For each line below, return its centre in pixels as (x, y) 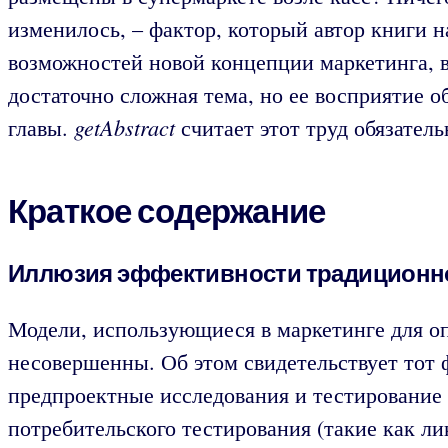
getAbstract (124, 127)
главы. (41, 128)
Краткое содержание (167, 211)
